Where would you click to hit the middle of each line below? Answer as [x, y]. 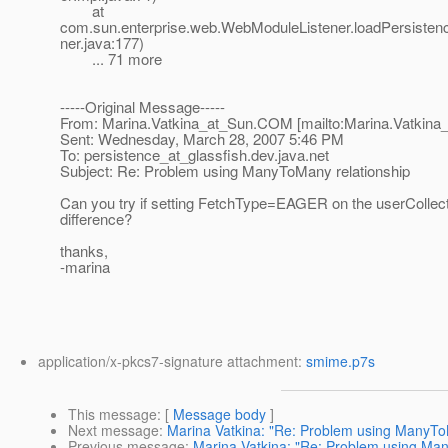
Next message [113, 430]
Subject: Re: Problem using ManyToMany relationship [235, 171]
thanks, [84, 251]
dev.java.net [290, 155]
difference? [96, 219]
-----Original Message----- [142, 107]
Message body [219, 414]
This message [112, 414]
